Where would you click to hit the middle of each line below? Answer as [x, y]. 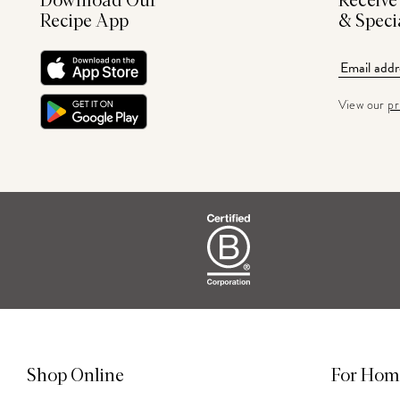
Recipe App [84, 21]
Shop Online [75, 375]
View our [363, 105]
